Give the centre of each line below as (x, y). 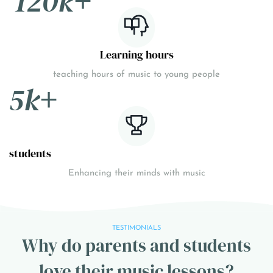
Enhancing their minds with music (136, 173)
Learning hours (136, 54)
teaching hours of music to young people (136, 74)
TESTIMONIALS (136, 228)
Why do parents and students (136, 245)
